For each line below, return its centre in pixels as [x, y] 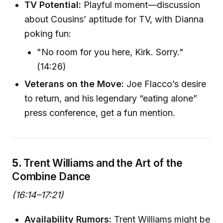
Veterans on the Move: [74, 84]
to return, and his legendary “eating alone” [111, 98]
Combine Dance [52, 176]
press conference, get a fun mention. [100, 112]
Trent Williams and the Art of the [103, 163]
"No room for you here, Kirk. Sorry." [111, 52]
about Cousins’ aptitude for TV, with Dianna [114, 19]
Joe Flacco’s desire [165, 84]
